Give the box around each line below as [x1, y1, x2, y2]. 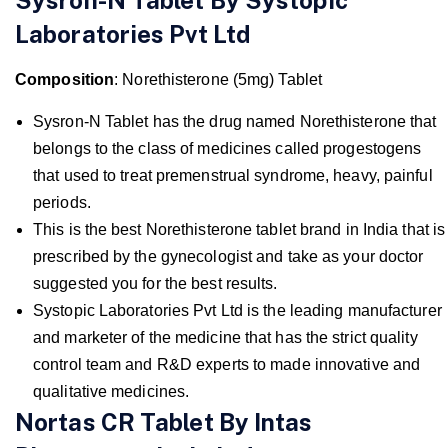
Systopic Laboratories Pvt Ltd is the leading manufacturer [33, 301, 442, 319]
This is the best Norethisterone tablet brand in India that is [33, 220, 446, 238]
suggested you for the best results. [33, 274, 278, 292]
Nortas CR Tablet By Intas [15, 407, 313, 436]
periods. [33, 193, 91, 211]
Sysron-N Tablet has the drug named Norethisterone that [33, 112, 437, 130]
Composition [15, 70, 115, 88]
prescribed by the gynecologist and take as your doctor [33, 247, 424, 265]
